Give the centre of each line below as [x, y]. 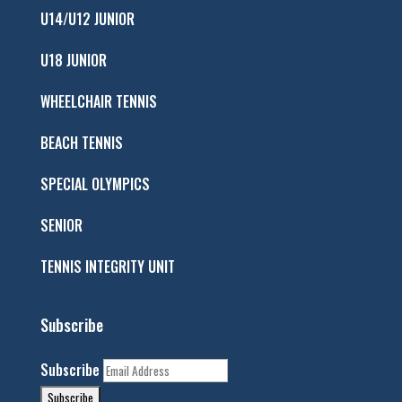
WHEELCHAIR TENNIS [98, 101]
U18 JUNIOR [73, 60]
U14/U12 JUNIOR [87, 18]
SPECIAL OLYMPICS [95, 184]
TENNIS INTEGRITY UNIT [107, 266]
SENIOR [61, 225]
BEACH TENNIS [81, 142]
